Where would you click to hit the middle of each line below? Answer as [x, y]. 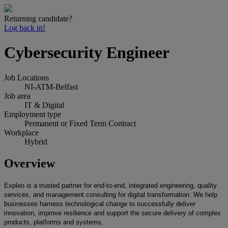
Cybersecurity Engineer [87, 53]
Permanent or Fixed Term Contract [80, 123]
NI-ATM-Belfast [51, 87]
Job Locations [26, 77]
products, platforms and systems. [54, 222]
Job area [17, 96]
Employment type [33, 114]
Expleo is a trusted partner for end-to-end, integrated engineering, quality [110, 185]
